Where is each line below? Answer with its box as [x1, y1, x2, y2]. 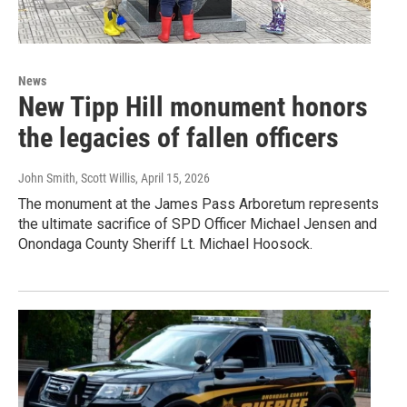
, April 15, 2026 [135, 171, 210, 186]
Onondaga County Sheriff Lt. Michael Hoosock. [18, 235, 313, 253]
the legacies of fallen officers [18, 122, 339, 154]
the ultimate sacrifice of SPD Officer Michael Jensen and [18, 215, 377, 233]
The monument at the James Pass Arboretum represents [18, 195, 379, 213]
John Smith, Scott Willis [18, 171, 135, 186]
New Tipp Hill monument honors [18, 91, 368, 124]
